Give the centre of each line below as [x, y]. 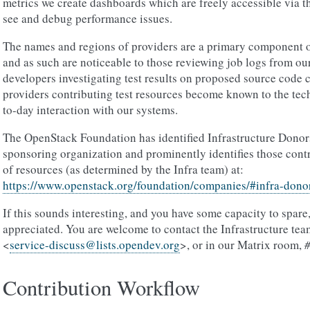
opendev [140, 245]
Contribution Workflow [101, 288]
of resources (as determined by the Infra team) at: [123, 169]
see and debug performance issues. [88, 18]
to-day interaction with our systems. [90, 110]
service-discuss [47, 245]
